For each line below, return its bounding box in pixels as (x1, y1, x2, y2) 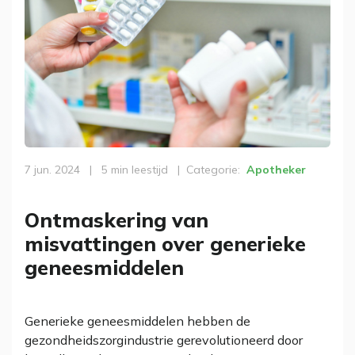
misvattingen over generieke (25, 231, 306, 256)
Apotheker (243, 162, 306, 177)
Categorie (186, 162, 238, 177)
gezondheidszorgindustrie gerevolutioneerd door (25, 332, 303, 348)
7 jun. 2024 (25, 162, 83, 177)
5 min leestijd (98, 162, 171, 177)
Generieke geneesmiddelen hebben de (25, 313, 250, 329)
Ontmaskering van (25, 208, 208, 232)
